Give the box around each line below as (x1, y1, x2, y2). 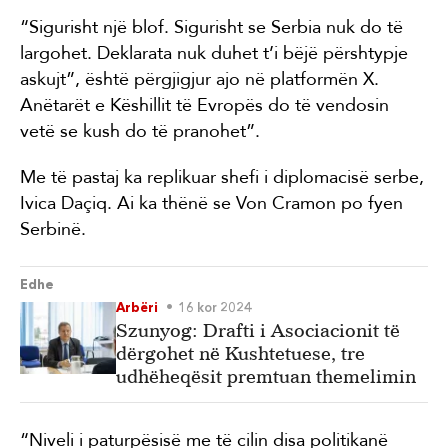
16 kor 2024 (178, 301, 252, 315)
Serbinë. (20, 217, 86, 240)
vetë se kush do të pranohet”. (20, 119, 260, 142)
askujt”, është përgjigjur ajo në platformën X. (20, 67, 379, 90)
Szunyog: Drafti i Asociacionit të (116, 319, 400, 341)
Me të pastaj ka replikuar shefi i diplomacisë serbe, (20, 165, 424, 188)
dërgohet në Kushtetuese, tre (116, 342, 365, 364)
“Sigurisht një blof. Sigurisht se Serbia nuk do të (20, 15, 403, 38)
